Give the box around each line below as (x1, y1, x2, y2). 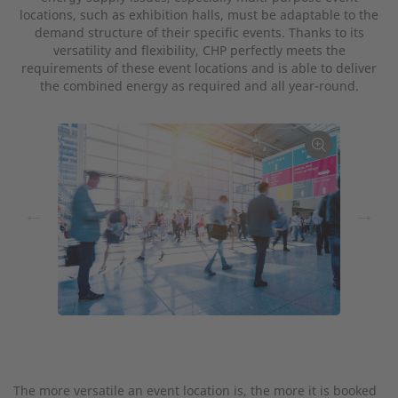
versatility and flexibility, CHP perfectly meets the (52, 42, 346, 59)
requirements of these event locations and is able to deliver (21, 60, 377, 76)
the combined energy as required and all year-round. (39, 77, 359, 94)
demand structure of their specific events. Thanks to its (34, 24, 364, 41)
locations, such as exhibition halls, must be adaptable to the (20, 6, 378, 23)
